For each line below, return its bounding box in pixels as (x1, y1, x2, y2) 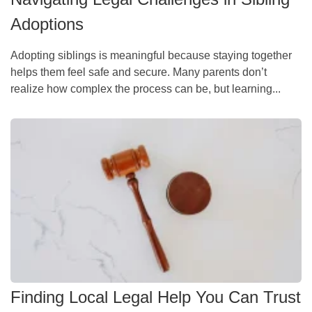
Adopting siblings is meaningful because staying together (10, 49, 292, 62)
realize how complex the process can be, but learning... (10, 83, 281, 95)
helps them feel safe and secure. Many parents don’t (10, 66, 267, 79)
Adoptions (10, 15, 84, 34)
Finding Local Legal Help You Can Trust (10, 288, 301, 307)
